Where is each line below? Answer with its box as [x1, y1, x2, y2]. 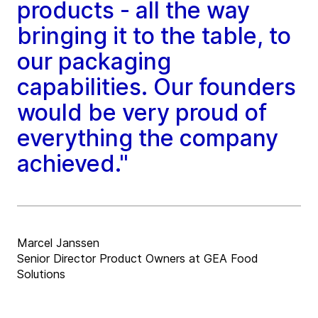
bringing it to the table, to [17, 22, 291, 50]
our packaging [17, 48, 171, 76]
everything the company [17, 124, 278, 153]
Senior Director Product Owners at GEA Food [17, 251, 258, 266]
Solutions [17, 267, 65, 282]
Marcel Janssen [17, 236, 99, 251]
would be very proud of [17, 99, 267, 127]
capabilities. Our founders [17, 73, 296, 102]
